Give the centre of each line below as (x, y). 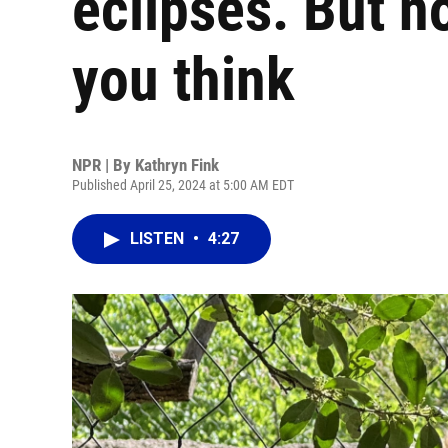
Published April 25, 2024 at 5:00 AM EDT (183, 185)
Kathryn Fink (177, 165)
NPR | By (103, 165)
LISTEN (159, 238)
